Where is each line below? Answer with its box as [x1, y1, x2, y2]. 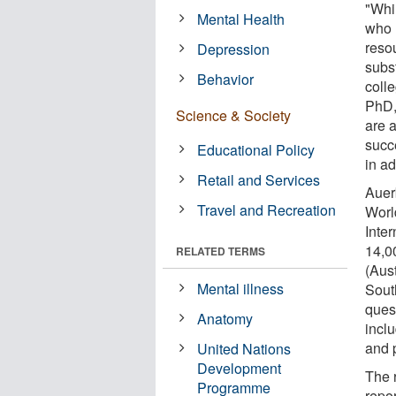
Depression [197, 38, 270, 59]
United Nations [197, 338, 292, 359]
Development [197, 357, 282, 378]
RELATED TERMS [176, 242, 265, 259]
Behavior [197, 68, 255, 89]
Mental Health [197, 8, 286, 29]
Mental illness [197, 278, 285, 299]
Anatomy [197, 308, 254, 329]
